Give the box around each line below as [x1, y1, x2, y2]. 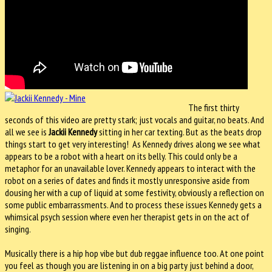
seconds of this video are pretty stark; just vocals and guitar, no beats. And [5, 113, 264, 126]
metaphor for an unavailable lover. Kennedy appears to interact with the [5, 161, 256, 174]
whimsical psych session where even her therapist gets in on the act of [5, 210, 250, 223]
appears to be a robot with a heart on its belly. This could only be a [5, 149, 237, 162]
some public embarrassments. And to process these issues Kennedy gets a [5, 198, 262, 211]
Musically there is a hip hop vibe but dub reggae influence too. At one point [5, 246, 264, 259]
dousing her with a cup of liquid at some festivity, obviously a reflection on [5, 186, 264, 199]
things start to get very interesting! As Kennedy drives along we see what [5, 137, 260, 150]
